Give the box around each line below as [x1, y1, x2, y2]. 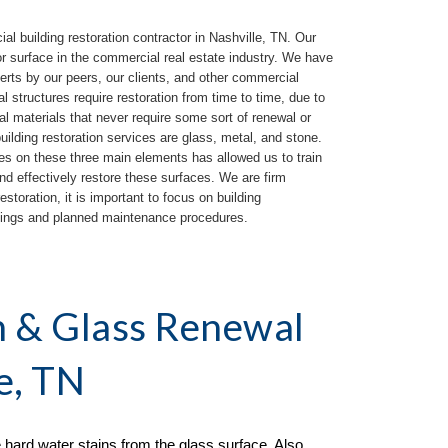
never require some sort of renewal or [96, 110, 312, 126]
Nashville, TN [209, 30, 288, 46]
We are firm [219, 170, 287, 186]
